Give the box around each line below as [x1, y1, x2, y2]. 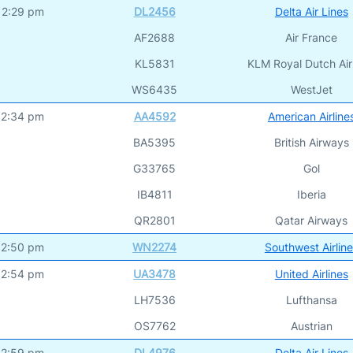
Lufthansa [285, 292, 337, 307]
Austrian [290, 318, 333, 333]
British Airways [273, 135, 349, 149]
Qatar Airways [275, 213, 348, 227]
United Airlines [274, 266, 348, 281]
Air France [285, 30, 338, 44]
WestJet [290, 82, 333, 96]
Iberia [296, 187, 326, 201]
